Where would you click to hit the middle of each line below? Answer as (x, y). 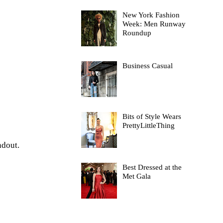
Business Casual (147, 65)
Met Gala (136, 176)
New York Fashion (151, 15)
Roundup (137, 33)
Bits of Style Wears (152, 116)
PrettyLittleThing (148, 125)
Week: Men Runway (154, 24)
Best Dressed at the (152, 167)
